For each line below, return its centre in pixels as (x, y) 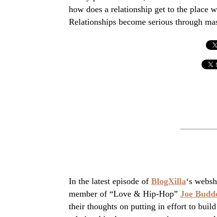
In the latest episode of (110, 181)
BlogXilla (169, 181)
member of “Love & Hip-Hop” (124, 194)
